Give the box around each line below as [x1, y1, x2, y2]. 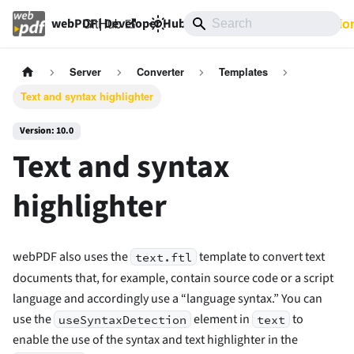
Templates [219, 65, 269, 80]
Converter [136, 65, 184, 80]
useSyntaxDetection [58, 311, 187, 327]
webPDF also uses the [13, 248, 130, 266]
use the [13, 310, 54, 328]
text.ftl [135, 249, 193, 265]
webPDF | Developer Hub [51, 15, 186, 32]
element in [191, 310, 253, 328]
